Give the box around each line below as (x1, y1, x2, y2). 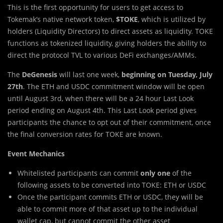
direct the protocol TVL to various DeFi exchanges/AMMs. (7, 50, 197, 60)
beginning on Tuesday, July (121, 69, 213, 79)
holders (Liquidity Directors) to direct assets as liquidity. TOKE (7, 26, 213, 36)
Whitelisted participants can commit (17, 168, 140, 178)
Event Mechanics (7, 148, 65, 158)
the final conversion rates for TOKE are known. (7, 129, 162, 139)
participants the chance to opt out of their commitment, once (7, 117, 211, 127)
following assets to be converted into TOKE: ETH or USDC (17, 180, 206, 190)
